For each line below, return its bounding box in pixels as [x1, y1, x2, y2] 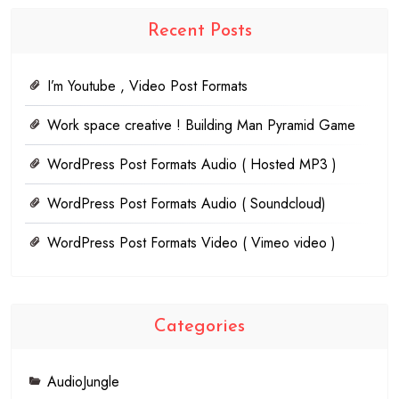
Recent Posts [147, 22, 252, 40]
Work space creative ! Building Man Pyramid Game [47, 115, 355, 135]
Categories [154, 318, 245, 336]
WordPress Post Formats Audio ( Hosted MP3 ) [47, 154, 337, 175]
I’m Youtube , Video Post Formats [47, 76, 248, 96]
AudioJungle [47, 371, 119, 392]
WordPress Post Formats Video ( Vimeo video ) [47, 232, 336, 253]
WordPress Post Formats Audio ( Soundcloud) [47, 193, 326, 214]
